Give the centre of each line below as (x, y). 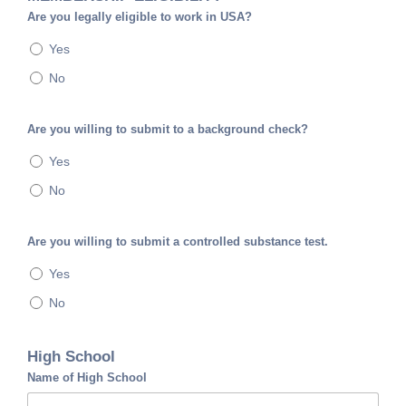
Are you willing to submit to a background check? (168, 130)
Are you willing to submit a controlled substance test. (178, 242)
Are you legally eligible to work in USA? (140, 17)
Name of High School (87, 378)
